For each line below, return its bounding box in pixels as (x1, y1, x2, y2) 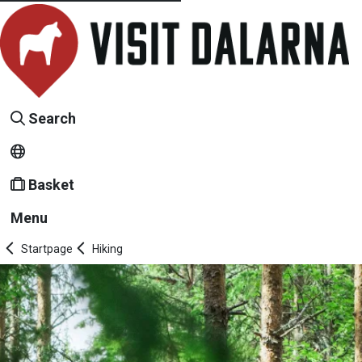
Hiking (92, 242, 123, 256)
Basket (28, 176, 74, 194)
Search (28, 110, 76, 128)
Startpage (21, 242, 73, 256)
